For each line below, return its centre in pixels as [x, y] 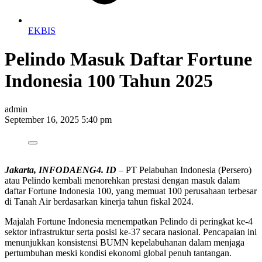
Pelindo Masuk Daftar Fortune [128, 59]
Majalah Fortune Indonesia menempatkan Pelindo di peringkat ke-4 [129, 222]
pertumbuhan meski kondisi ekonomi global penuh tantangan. [118, 253]
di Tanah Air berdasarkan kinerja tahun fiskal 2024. [99, 202]
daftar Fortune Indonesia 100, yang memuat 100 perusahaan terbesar [131, 191]
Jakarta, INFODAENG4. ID [61, 170]
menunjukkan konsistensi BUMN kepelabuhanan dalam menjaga [125, 243]
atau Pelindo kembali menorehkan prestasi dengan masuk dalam [122, 181]
